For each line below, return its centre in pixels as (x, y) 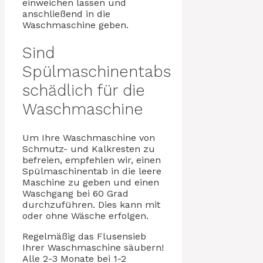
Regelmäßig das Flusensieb (84, 236)
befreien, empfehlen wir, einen (92, 160)
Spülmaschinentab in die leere (92, 171)
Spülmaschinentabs (97, 72)
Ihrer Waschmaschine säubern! (93, 247)
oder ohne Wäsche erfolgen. (85, 215)
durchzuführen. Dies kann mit (91, 204)
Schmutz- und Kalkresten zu (89, 149)
